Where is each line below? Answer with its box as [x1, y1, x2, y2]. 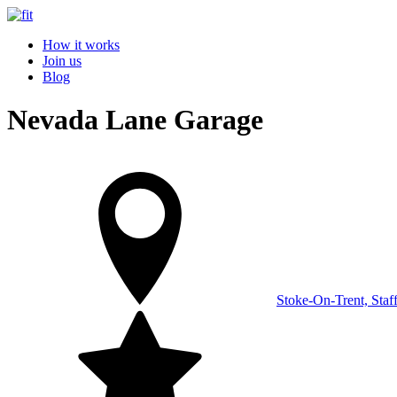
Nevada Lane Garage [7, 104, 263, 136]
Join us [43, 53, 82, 68]
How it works [43, 37, 120, 52]
